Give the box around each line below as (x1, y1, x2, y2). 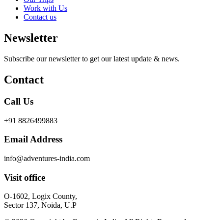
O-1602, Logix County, (4, 192, 77, 201)
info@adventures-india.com (4, 154, 90, 163)
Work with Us (24, 4, 67, 13)
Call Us (4, 96, 33, 107)
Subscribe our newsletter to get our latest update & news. (4, 55, 180, 63)
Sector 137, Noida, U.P (4, 201, 77, 210)
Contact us (24, 13, 56, 22)
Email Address (4, 134, 62, 145)
